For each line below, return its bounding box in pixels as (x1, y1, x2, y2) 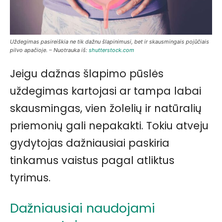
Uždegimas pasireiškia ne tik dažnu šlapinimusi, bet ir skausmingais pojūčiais (10, 38, 209, 45)
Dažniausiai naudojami (10, 199, 155, 217)
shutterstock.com (89, 46, 134, 54)
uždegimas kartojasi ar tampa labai (10, 83, 201, 98)
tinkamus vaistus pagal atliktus (10, 153, 174, 167)
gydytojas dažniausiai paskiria (10, 135, 169, 150)
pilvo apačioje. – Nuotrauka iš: (10, 46, 89, 54)
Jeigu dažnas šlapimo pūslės (10, 66, 164, 81)
